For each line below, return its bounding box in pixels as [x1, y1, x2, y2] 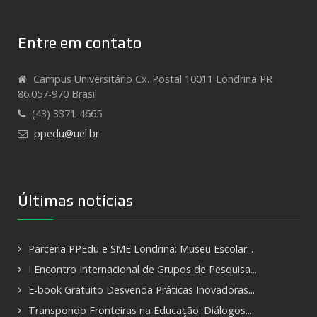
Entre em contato [18, 34, 142, 52]
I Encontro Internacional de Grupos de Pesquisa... [28, 263, 257, 277]
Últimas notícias [18, 192, 133, 210]
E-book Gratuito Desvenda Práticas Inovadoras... [28, 283, 255, 297]
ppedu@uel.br [34, 127, 99, 141]
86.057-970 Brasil [18, 87, 97, 101]
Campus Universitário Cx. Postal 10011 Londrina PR [33, 72, 272, 86]
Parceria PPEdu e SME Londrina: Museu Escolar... [28, 242, 253, 256]
